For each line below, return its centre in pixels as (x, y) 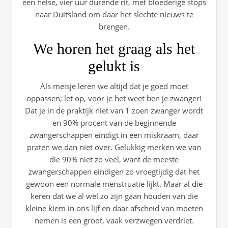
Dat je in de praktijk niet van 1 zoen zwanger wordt (114, 110)
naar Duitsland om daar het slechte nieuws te (114, 14)
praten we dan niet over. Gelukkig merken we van (114, 147)
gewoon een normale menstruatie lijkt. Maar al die (114, 184)
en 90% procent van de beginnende (114, 123)
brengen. (114, 26)
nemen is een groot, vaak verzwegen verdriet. (114, 220)
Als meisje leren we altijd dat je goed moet (114, 86)
